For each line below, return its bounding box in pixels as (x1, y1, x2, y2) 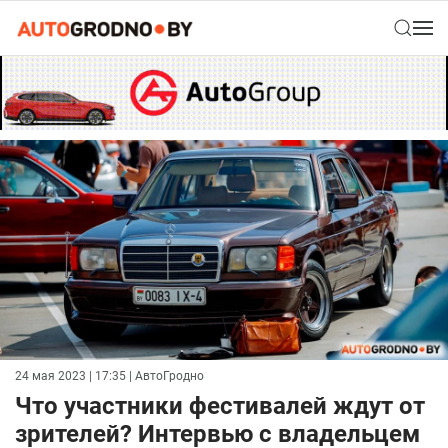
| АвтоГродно (126, 369, 204, 384)
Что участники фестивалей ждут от (15, 392, 425, 421)
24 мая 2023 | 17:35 (15, 369, 126, 384)
